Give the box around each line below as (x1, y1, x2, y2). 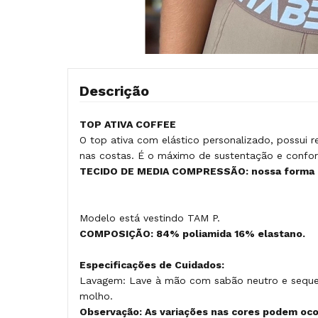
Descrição (79, 82, 149, 99)
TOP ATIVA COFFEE (79, 118, 179, 130)
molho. (79, 290, 113, 302)
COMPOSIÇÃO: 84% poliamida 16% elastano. (79, 227, 305, 239)
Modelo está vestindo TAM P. (79, 212, 220, 224)
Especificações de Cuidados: (79, 258, 224, 270)
